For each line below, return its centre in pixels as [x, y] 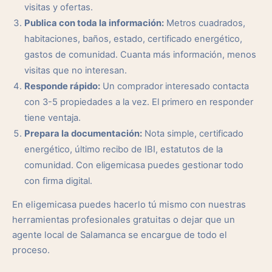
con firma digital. [58, 181]
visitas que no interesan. [76, 70]
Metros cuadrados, [205, 23]
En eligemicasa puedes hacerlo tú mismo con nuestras [129, 205]
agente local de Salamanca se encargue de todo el [120, 235]
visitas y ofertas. [59, 7]
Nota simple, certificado [193, 134]
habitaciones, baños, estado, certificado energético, [133, 39]
